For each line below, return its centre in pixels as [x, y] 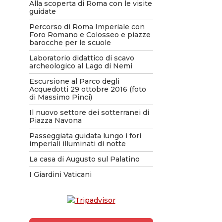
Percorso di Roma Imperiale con [87, 27]
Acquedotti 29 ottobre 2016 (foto [87, 89]
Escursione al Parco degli [74, 81]
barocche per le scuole [70, 43]
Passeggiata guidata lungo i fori [85, 136]
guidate [42, 11]
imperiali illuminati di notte [77, 144]
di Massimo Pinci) [60, 97]
